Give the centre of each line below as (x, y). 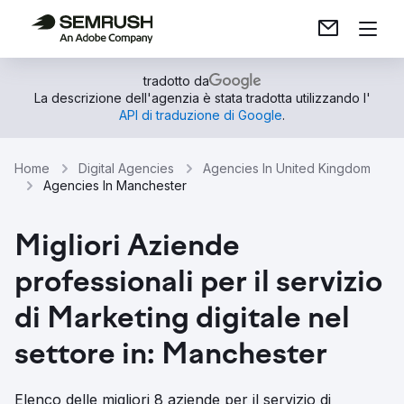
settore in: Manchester (171, 356)
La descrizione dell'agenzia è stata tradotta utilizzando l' (202, 98)
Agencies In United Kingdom (287, 168)
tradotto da (176, 81)
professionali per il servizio (198, 284)
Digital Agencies (126, 168)
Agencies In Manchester (115, 185)
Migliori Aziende (127, 248)
